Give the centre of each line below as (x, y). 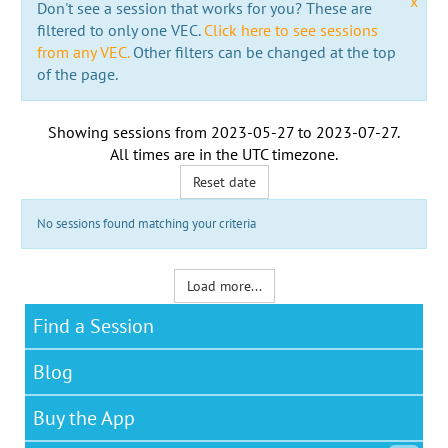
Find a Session (93, 325)
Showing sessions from (129, 131)
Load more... (224, 285)
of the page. (77, 73)
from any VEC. (82, 51)
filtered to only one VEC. (120, 29)
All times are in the (176, 153)
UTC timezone (288, 153)
